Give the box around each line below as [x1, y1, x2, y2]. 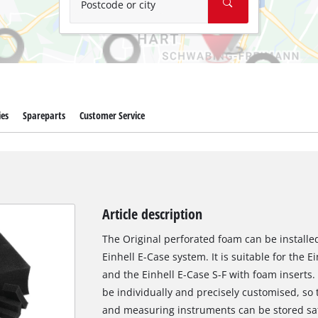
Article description [102, 204, 202, 224]
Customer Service [79, 109, 145, 123]
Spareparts [22, 109, 65, 123]
